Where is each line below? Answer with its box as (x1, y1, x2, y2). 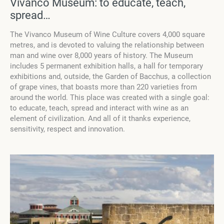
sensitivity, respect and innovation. (10, 124, 125, 134)
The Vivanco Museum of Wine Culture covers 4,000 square (10, 30, 205, 39)
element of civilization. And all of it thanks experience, (10, 114, 190, 123)
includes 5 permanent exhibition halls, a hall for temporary (10, 61, 203, 71)
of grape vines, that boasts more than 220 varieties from (10, 82, 197, 92)
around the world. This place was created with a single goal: (10, 93, 209, 102)
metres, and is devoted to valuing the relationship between (10, 40, 204, 50)
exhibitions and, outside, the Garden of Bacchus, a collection (10, 72, 211, 81)
